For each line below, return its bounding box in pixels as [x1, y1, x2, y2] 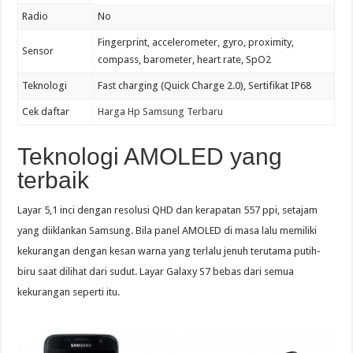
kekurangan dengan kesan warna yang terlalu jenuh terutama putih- [17, 245, 321, 258]
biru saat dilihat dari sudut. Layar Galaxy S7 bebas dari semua [17, 266, 295, 278]
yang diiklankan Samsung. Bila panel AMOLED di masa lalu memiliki [17, 225, 318, 237]
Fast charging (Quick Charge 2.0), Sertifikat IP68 [98, 80, 312, 92]
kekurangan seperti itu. [17, 286, 121, 299]
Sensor [22, 45, 54, 58]
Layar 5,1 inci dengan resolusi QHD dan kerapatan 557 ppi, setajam [17, 204, 318, 217]
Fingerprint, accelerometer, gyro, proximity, [98, 36, 295, 49]
